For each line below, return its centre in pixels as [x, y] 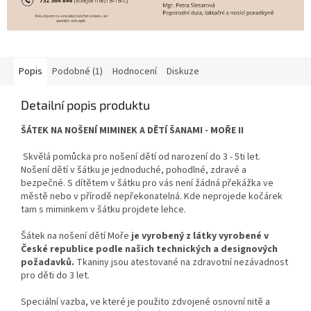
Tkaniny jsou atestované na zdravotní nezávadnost [181, 263]
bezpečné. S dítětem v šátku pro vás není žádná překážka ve [147, 184]
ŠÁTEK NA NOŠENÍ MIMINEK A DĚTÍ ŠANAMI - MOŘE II [132, 131]
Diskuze [183, 72]
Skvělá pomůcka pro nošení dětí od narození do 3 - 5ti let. [141, 157]
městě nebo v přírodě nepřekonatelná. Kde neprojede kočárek [152, 197]
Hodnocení [135, 72]
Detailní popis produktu [85, 105]
